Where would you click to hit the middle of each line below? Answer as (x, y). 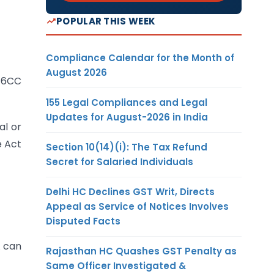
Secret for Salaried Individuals (120, 161)
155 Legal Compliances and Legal (127, 102)
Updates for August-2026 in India (127, 117)
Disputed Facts (83, 221)
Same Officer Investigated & (116, 265)
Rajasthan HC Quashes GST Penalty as (141, 251)
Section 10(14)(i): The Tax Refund (127, 147)
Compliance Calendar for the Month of (140, 57)
